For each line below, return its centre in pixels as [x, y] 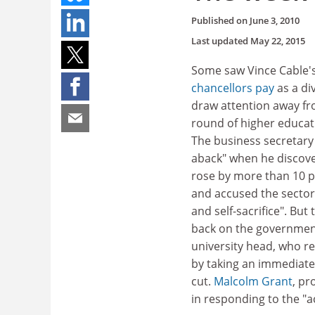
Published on [220, 20]
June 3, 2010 [275, 20]
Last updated [221, 40]
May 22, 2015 [278, 40]
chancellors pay [233, 88]
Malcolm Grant [253, 281]
